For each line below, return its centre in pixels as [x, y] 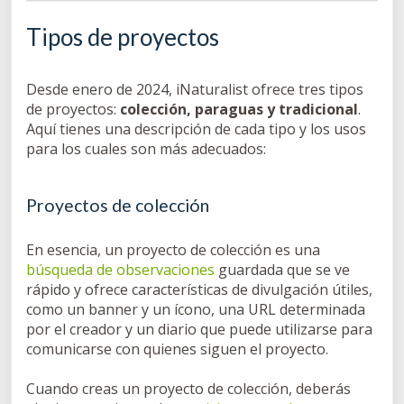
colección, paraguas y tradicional [239, 110]
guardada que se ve [282, 270]
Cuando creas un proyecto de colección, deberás [188, 389]
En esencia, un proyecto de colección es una [173, 250]
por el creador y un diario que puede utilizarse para [199, 330]
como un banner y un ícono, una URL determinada [196, 310]
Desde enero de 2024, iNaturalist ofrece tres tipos [195, 90]
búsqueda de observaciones [120, 270]
